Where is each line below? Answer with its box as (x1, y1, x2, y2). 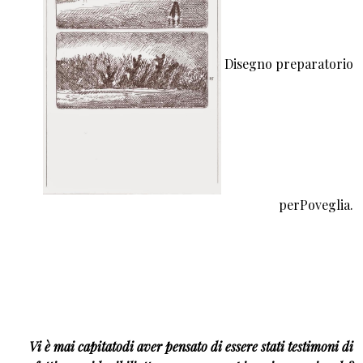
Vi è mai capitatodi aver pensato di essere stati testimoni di (29, 338, 353, 356)
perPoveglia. (279, 196, 353, 214)
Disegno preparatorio (224, 54, 353, 72)
